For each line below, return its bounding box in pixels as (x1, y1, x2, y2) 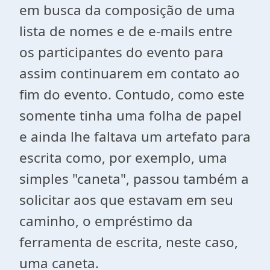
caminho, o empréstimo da (19, 212, 193, 230)
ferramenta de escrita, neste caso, (19, 233, 238, 251)
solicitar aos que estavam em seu (19, 190, 233, 209)
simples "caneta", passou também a (19, 169, 249, 188)
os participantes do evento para (19, 43, 224, 61)
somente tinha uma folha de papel (19, 106, 242, 125)
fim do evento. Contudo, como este (19, 85, 245, 104)
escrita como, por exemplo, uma (19, 148, 227, 167)
